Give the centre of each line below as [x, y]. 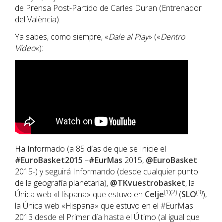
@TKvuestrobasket [148, 183]
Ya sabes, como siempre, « [62, 37]
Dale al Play [128, 37]
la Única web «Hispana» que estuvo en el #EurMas [104, 206]
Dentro [173, 37]
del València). [38, 19]
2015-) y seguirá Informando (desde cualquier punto [107, 171]
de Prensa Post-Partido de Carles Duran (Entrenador [108, 8]
